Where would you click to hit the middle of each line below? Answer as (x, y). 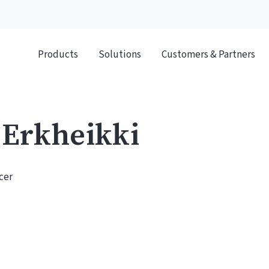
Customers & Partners (208, 54)
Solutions (119, 54)
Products (58, 54)
